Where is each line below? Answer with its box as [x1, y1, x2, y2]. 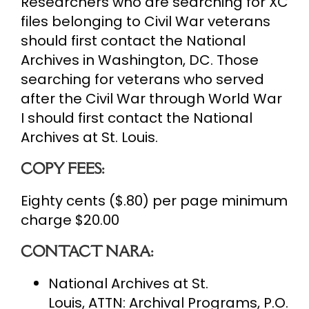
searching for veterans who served [21, 69, 264, 89]
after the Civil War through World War [21, 88, 282, 108]
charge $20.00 [21, 210, 119, 230]
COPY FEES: [21, 159, 104, 178]
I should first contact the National [21, 108, 252, 128]
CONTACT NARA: [21, 241, 153, 261]
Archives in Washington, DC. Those [21, 50, 259, 70]
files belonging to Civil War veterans [21, 11, 270, 31]
